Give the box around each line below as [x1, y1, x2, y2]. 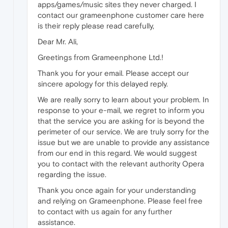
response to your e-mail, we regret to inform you [38, 106, 205, 115]
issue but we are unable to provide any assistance [38, 138, 210, 147]
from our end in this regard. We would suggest [38, 149, 197, 158]
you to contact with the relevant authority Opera [38, 159, 204, 168]
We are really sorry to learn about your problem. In [38, 95, 209, 104]
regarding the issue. [38, 170, 106, 179]
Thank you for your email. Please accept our [38, 69, 189, 78]
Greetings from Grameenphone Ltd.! [38, 53, 163, 62]
